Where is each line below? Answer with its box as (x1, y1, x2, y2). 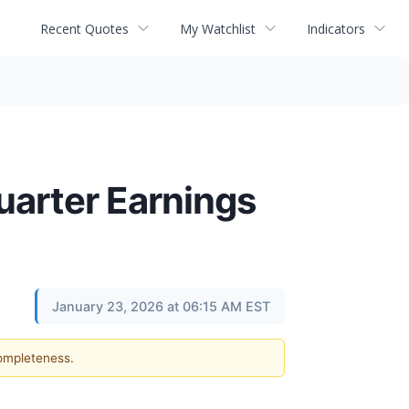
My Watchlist (180, 19, 256, 37)
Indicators (307, 19, 365, 37)
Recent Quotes (40, 19, 129, 37)
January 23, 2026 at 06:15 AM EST (52, 299, 270, 314)
